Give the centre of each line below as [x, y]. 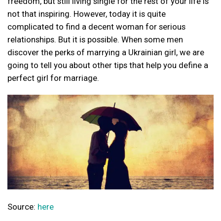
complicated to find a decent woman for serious [96, 26]
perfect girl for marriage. [53, 78]
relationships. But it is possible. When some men [95, 39]
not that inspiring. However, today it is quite [87, 14]
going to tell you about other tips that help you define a [108, 65]
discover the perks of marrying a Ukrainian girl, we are [106, 52]
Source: [22, 207]
